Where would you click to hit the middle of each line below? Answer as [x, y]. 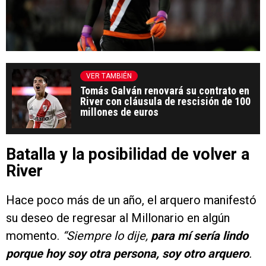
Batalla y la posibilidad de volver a [128, 154]
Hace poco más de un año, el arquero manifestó [131, 200]
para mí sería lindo [199, 235]
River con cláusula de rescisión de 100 [165, 101]
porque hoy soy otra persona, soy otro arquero [127, 253]
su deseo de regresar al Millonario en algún [118, 218]
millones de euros [119, 112]
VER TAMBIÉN [109, 76]
